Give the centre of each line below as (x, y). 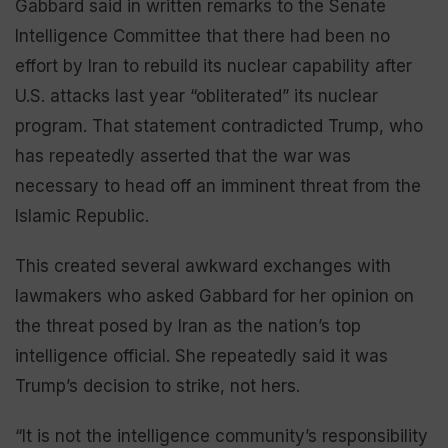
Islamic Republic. (82, 216)
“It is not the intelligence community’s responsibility (221, 436)
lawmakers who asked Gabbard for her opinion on (214, 296)
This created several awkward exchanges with (203, 266)
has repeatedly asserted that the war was (183, 156)
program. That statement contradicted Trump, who (219, 126)
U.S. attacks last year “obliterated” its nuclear (196, 96)
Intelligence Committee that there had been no (202, 36)
